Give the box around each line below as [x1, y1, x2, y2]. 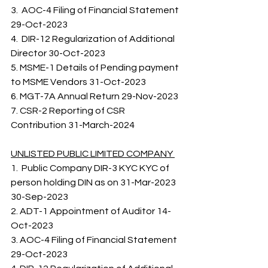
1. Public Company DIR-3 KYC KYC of [11, 163, 171, 173]
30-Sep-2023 [11, 192, 75, 202]
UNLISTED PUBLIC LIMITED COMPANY [11, 149, 175, 159]
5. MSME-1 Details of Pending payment [11, 63, 181, 72]
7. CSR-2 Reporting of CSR [11, 106, 127, 115]
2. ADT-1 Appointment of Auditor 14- [11, 206, 171, 216]
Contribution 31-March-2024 [11, 120, 140, 130]
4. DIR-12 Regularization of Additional [11, 34, 176, 44]
